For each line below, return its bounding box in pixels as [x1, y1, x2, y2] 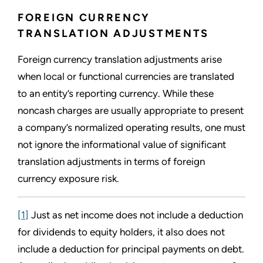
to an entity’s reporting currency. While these [18, 87, 214, 99]
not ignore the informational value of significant [18, 138, 226, 150]
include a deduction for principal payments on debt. [18, 242, 244, 255]
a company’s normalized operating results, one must [18, 121, 245, 133]
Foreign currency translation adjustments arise [18, 53, 222, 65]
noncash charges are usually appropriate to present [18, 104, 244, 116]
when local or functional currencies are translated [18, 70, 234, 82]
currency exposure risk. [18, 172, 119, 184]
